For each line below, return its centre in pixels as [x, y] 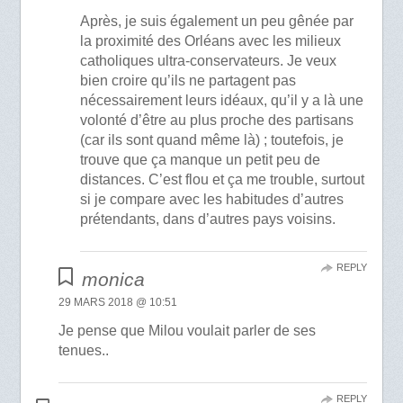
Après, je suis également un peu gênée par [217, 22]
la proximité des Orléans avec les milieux [211, 41]
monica [113, 280]
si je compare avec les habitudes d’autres [212, 200]
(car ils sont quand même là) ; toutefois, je [212, 140]
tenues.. [84, 351]
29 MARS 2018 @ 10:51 [118, 303]
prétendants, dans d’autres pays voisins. [208, 219]
